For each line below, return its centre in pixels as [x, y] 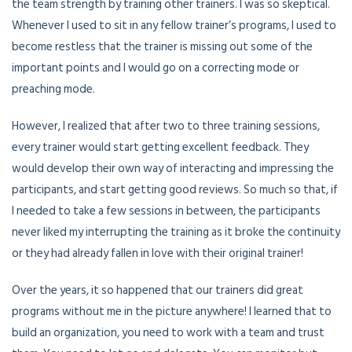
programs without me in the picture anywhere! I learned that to [172, 312]
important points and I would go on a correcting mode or [156, 68]
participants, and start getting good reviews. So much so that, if [175, 190]
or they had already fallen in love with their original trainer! [158, 254]
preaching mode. [53, 90]
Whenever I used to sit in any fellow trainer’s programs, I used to [174, 26]
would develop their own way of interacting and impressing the [173, 169]
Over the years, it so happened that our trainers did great [158, 291]
